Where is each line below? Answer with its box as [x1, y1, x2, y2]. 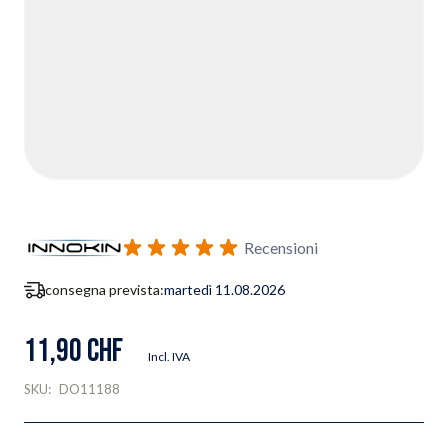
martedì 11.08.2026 [164, 281, 285, 298]
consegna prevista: [45, 281, 164, 298]
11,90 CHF [24, 332, 123, 371]
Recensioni [244, 238, 318, 257]
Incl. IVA [148, 349, 190, 364]
